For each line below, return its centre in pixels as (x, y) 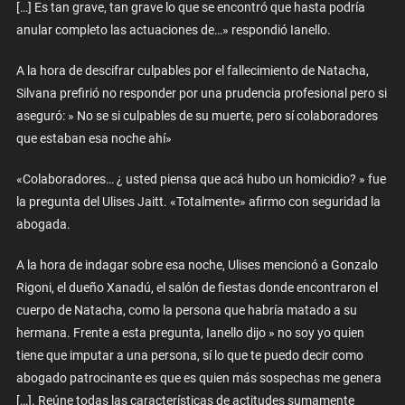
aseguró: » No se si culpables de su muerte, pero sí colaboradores (197, 115)
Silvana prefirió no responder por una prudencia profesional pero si (201, 93)
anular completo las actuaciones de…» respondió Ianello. (173, 29)
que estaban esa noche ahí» (94, 138)
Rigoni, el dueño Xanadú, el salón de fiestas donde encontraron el (197, 287)
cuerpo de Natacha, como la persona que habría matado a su (186, 310)
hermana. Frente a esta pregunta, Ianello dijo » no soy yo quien (190, 332)
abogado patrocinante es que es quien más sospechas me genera (198, 377)
